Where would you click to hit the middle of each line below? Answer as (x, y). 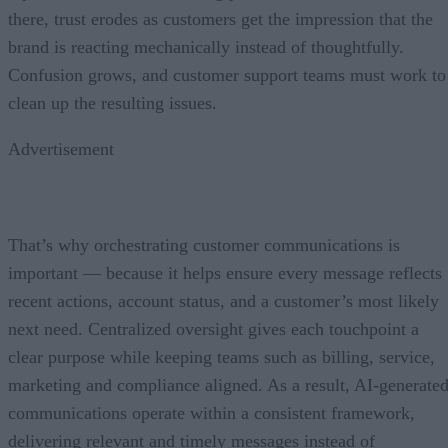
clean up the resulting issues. (112, 102)
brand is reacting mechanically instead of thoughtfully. (206, 46)
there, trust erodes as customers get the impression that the (220, 18)
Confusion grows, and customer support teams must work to (227, 74)
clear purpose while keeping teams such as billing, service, (221, 356)
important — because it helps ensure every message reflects (225, 272)
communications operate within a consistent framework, (211, 412)
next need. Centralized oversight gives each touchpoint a (213, 328)
